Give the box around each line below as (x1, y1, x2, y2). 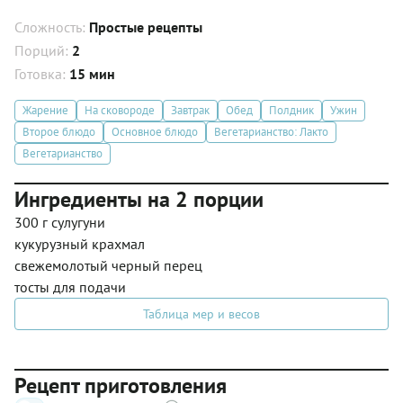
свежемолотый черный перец (14, 255, 202, 274)
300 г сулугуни (14, 212, 105, 231)
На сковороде (85, 103, 155, 119)
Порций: (14, 40, 72, 59)
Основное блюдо (112, 124, 198, 140)
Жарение (22, 103, 68, 119)
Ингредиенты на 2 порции (14, 184, 264, 213)
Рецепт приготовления (14, 371, 227, 399)
